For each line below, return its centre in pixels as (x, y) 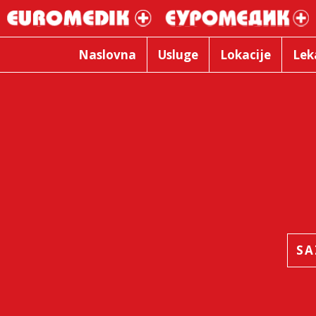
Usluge (178, 54)
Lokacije (245, 54)
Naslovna (107, 54)
